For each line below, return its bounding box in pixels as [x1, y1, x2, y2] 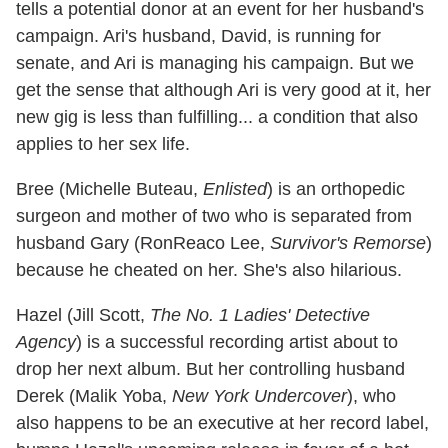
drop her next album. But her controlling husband [16, 358, 405, 379]
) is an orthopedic [267, 178, 405, 199]
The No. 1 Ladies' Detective [150, 304, 370, 325]
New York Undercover [172, 385, 347, 406]
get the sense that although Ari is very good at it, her [16, 79, 431, 100]
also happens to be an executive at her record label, [16, 412, 429, 433]
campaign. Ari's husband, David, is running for [16, 25, 381, 46]
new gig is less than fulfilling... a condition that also [16, 106, 418, 127]
